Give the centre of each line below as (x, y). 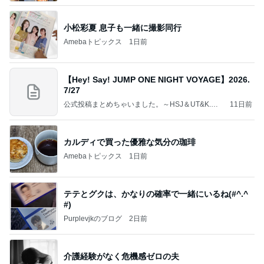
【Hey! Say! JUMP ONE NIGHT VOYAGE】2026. (157, 79)
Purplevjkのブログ (93, 218)
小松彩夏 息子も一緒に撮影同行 (123, 27)
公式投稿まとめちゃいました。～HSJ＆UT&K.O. (141, 104)
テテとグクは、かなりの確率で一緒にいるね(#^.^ (156, 194)
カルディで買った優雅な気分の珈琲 (130, 142)
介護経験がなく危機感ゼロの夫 (121, 256)
